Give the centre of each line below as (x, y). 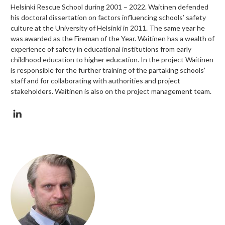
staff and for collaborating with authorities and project (95, 81)
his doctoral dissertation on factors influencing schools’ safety (108, 18)
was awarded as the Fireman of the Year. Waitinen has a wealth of (113, 39)
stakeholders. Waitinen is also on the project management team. (111, 91)
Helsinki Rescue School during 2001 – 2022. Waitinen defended (109, 7)
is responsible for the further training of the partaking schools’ (108, 70)
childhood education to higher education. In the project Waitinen (112, 60)
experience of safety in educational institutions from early (101, 49)
